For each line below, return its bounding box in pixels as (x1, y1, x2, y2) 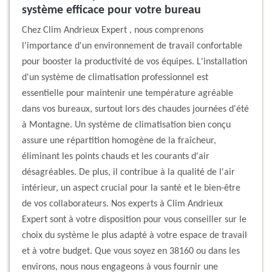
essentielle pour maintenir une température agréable (22, 89, 233, 99)
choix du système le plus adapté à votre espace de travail (22, 231, 247, 241)
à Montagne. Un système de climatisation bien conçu (22, 120, 231, 131)
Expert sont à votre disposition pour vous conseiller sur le (22, 215, 246, 225)
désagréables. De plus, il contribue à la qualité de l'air (22, 168, 235, 178)
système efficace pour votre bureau (22, 4, 201, 17)
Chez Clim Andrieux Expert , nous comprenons (22, 25, 203, 36)
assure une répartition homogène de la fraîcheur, (22, 136, 216, 146)
